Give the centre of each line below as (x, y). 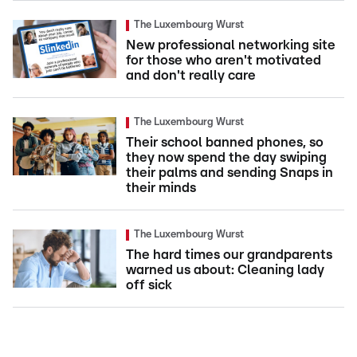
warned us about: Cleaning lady (225, 269)
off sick (149, 284)
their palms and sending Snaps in (229, 172)
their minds (161, 187)
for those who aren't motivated (224, 60)
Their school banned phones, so (225, 142)
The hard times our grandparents (229, 254)
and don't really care (191, 75)
